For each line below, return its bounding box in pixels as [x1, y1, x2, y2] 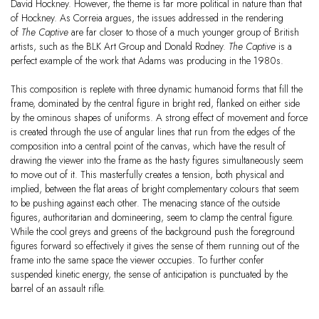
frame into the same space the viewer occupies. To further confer [11, 253, 264, 268]
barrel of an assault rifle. [11, 281, 105, 296]
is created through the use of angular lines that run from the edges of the [11, 125, 295, 140]
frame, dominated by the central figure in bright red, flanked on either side [11, 96, 300, 111]
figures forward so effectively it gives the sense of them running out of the [11, 239, 299, 253]
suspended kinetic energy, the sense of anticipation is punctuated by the [11, 267, 288, 282]
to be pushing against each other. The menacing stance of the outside [11, 196, 280, 211]
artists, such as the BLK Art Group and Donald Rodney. [11, 39, 229, 54]
